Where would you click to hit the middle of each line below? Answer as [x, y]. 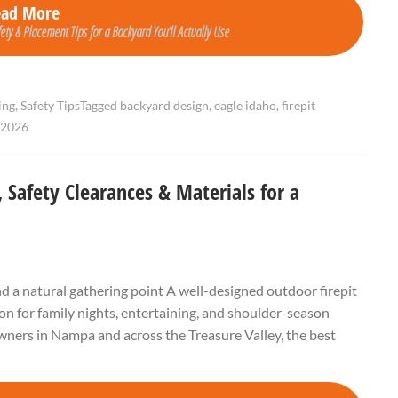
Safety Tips [50, 106]
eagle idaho [245, 106]
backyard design [164, 106]
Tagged [100, 106]
